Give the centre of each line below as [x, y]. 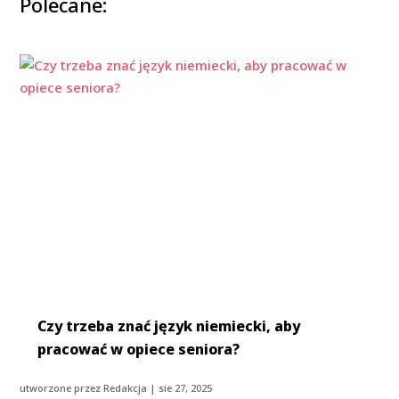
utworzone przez [62, 387]
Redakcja [126, 387]
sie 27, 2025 [186, 387]
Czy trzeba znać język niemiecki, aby [169, 326]
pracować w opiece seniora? [139, 349]
